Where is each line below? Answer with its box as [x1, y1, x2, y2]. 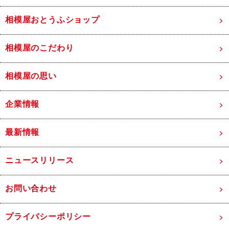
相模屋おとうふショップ [5, 15, 100, 25]
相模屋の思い [5, 72, 57, 81]
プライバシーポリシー [5, 212, 91, 221]
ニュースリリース [5, 156, 74, 165]
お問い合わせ [5, 184, 57, 193]
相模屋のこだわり [5, 43, 74, 53]
